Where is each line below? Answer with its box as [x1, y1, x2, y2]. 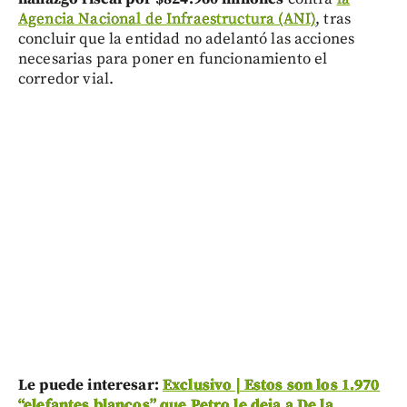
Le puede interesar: [18, 375, 163, 396]
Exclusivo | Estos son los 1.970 [163, 375, 380, 396]
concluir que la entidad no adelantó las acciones [18, 29, 355, 50]
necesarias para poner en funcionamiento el [18, 49, 328, 70]
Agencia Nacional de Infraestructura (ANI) [18, 9, 316, 30]
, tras [315, 9, 352, 30]
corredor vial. [18, 69, 114, 90]
